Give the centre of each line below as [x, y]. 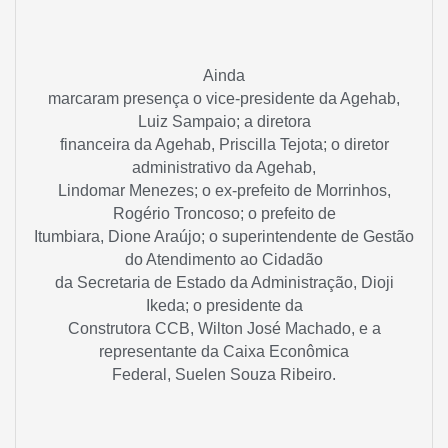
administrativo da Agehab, [224, 168]
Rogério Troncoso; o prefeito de [224, 214]
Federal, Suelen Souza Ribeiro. [224, 375]
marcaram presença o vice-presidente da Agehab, [224, 99]
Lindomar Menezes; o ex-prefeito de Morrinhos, [224, 191]
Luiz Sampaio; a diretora [224, 122]
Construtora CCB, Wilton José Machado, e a [224, 329]
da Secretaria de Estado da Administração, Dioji [224, 283]
